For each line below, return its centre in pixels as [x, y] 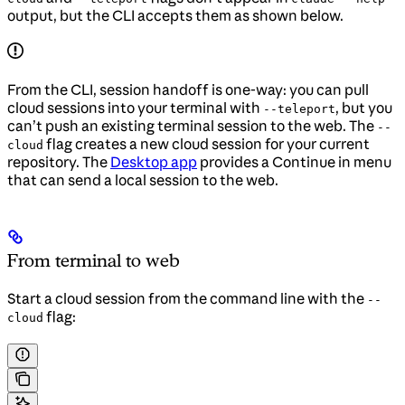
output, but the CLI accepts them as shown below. [175, 16]
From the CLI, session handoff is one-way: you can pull [188, 90]
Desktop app [154, 162]
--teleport [299, 109]
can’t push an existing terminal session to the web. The [192, 126]
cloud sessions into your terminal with [135, 108]
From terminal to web [94, 260]
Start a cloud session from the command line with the [187, 298]
